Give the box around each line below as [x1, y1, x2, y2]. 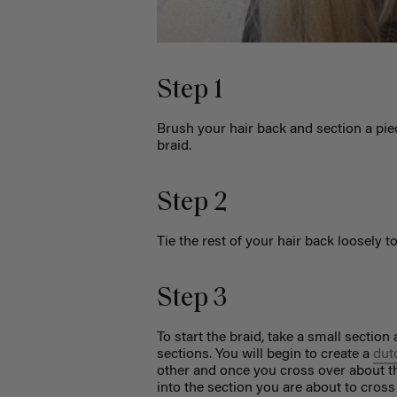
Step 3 [157, 285, 228, 314]
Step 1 [157, 76, 224, 105]
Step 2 [157, 190, 229, 218]
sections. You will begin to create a [157, 347, 374, 362]
